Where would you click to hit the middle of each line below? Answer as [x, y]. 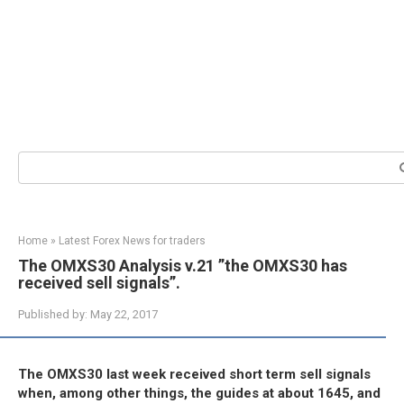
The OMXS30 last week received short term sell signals [194, 374]
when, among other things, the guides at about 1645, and [199, 393]
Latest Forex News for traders [132, 241]
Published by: [53, 314]
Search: [39, 160]
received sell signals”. [99, 283]
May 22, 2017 [124, 314]
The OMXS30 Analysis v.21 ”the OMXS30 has [183, 266]
